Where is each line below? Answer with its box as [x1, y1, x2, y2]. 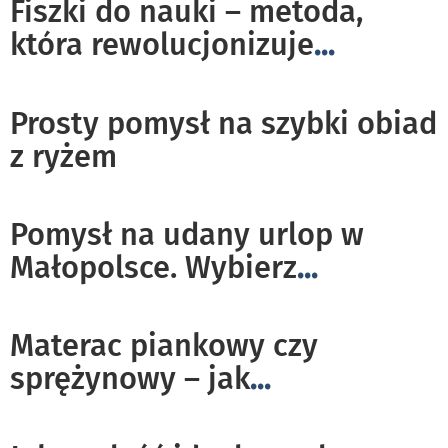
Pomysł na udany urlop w [10, 216, 364, 254]
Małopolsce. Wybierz [10, 249, 297, 287]
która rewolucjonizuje [10, 26, 314, 64]
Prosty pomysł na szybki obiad [10, 105, 437, 143]
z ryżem [10, 138, 117, 176]
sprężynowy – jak [10, 360, 250, 398]
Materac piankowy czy [10, 327, 318, 365]
